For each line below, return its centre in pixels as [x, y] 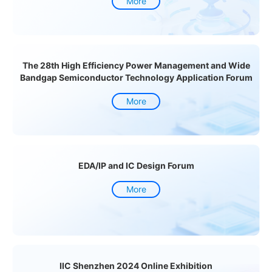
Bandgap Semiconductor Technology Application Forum [136, 78]
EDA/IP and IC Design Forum [136, 166]
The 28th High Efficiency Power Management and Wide [136, 66]
